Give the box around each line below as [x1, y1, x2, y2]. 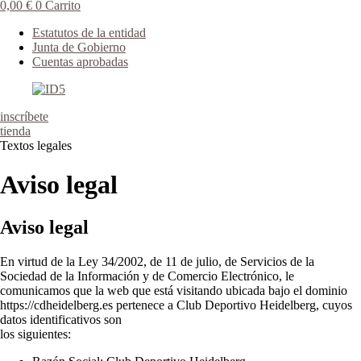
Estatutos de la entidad [32, 26, 146, 39]
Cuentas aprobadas [32, 55, 128, 68]
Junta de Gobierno [32, 40, 126, 54]
